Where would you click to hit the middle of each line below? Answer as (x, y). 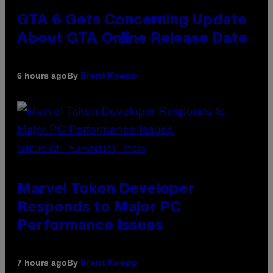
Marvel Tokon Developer (106, 189)
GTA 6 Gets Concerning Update (132, 20)
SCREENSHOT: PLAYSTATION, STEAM (81, 149)
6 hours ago (42, 76)
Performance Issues (90, 226)
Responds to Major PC (99, 207)
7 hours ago (42, 263)
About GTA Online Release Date (132, 39)
